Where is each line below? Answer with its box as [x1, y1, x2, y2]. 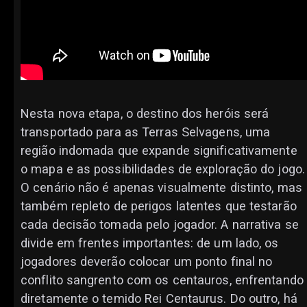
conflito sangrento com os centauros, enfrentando [21, 273, 304, 288]
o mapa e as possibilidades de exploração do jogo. [21, 162, 305, 177]
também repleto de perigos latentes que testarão [21, 199, 297, 214]
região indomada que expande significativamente [21, 143, 297, 158]
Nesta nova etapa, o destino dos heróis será [21, 106, 269, 121]
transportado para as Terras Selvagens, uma [21, 125, 271, 140]
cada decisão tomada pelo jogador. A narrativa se [21, 217, 299, 232]
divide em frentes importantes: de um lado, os [21, 236, 279, 251]
